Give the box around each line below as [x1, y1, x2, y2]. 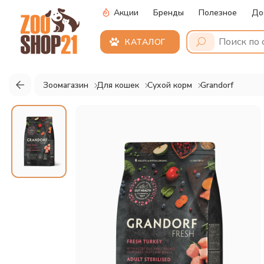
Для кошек [97, 79, 139, 91]
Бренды [153, 6, 184, 18]
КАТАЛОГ [125, 37, 166, 48]
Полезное [199, 6, 237, 18]
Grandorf [200, 79, 233, 91]
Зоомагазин [43, 79, 88, 91]
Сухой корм [147, 79, 192, 91]
